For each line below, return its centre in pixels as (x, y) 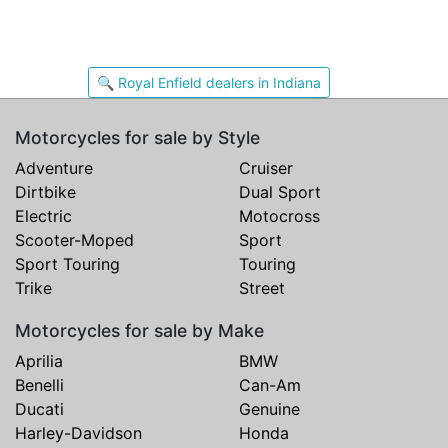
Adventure (54, 168)
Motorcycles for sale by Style (137, 138)
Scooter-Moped (74, 240)
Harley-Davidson (78, 433)
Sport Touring (67, 264)
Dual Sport (280, 192)
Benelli (39, 385)
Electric (43, 216)
